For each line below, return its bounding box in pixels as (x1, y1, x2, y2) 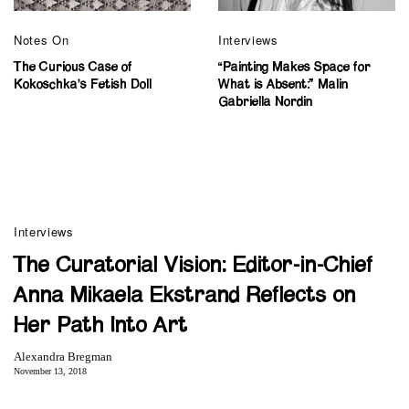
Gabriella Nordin (218, 96, 312, 110)
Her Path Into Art (14, 315, 188, 338)
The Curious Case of (14, 61, 132, 75)
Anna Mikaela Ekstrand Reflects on (14, 285, 356, 308)
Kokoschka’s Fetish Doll (14, 79, 152, 92)
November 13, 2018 (14, 366, 87, 377)
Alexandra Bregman (14, 350, 112, 364)
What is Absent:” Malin (218, 79, 348, 92)
